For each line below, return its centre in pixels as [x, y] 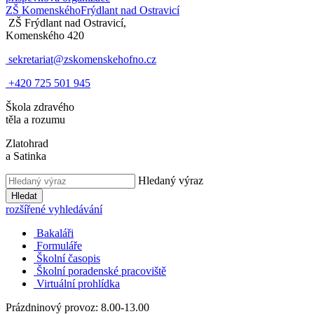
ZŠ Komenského [43, 10]
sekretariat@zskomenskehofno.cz [82, 59]
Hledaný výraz [171, 180]
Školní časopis [68, 258]
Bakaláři [55, 233]
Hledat [24, 196]
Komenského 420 [45, 35]
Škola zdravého [40, 107]
